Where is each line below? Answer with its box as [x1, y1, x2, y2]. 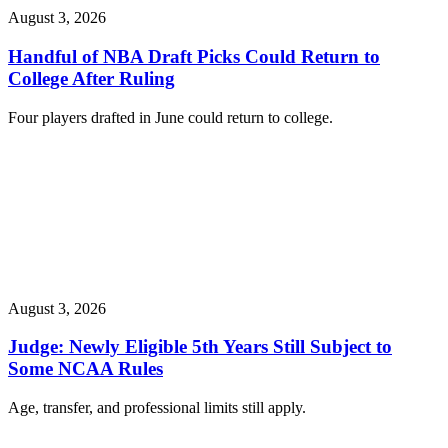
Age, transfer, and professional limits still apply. [8, 399, 306, 417]
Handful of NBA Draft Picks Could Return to [8, 46, 380, 68]
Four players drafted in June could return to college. [8, 108, 337, 126]
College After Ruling [8, 68, 175, 90]
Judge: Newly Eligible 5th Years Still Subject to [8, 336, 392, 358]
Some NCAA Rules [8, 358, 163, 380]
